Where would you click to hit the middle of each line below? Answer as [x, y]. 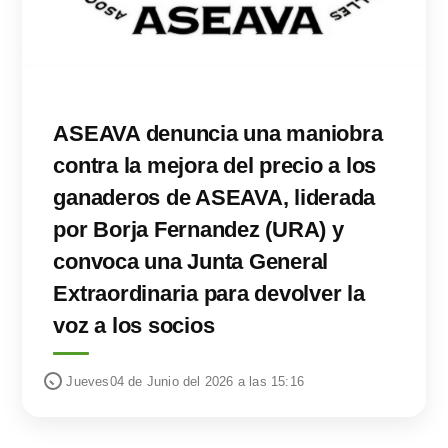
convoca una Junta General [191, 261]
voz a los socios [134, 325]
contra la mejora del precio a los [215, 165]
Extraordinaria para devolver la [209, 293]
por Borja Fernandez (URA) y [198, 229]
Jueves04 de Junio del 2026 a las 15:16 [185, 381]
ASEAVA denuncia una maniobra [218, 133]
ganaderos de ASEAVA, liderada [214, 197]
